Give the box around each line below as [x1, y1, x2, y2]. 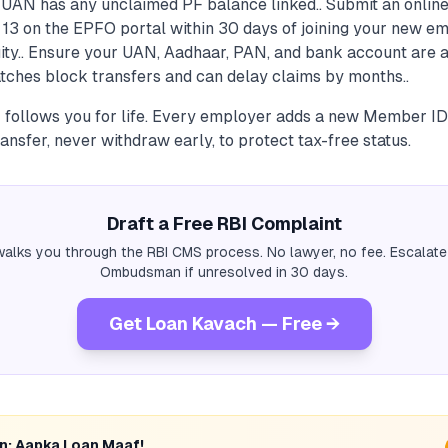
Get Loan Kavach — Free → [108, 313, 340, 334]
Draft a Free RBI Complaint [106, 213, 342, 234]
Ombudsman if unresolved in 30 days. [100, 264, 348, 280]
